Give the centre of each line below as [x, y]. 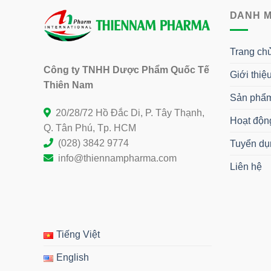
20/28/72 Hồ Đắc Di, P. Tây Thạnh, [130, 113]
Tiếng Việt [78, 235]
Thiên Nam [68, 85]
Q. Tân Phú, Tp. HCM [90, 128]
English [72, 258]
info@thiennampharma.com [116, 158]
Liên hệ [246, 167]
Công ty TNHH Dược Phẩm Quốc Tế [126, 70]
